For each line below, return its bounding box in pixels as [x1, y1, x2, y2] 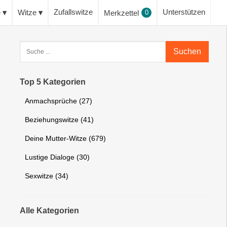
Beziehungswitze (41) [25, 116, 94, 124]
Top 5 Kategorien [20, 78, 86, 86]
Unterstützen [163, 8, 205, 16]
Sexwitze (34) [25, 172, 69, 180]
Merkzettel [104, 8, 139, 17]
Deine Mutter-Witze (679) [25, 134, 106, 142]
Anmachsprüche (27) [25, 97, 93, 105]
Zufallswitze [54, 8, 93, 16]
